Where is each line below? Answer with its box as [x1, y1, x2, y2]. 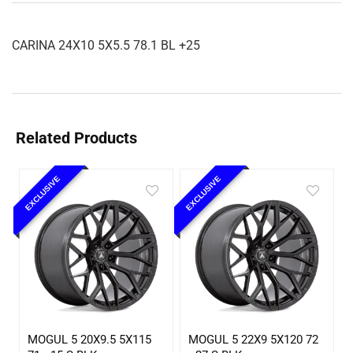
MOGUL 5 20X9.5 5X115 [28, 332, 152, 347]
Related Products [16, 128, 137, 147]
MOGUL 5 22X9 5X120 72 [188, 332, 319, 347]
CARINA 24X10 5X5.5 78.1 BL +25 [12, 38, 200, 53]
